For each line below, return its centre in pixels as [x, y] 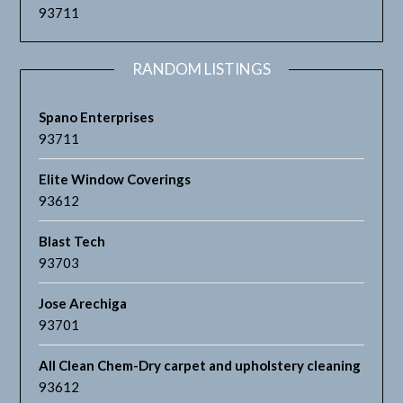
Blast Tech [72, 242]
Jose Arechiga [83, 304]
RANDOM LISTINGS [201, 69]
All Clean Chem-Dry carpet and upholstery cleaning [200, 366]
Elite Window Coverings [115, 179]
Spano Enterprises [97, 117]
